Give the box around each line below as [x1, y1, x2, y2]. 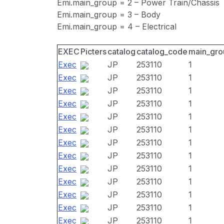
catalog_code [136, 46, 187, 56]
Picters [80, 46, 106, 56]
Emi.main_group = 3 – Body [57, 9, 160, 19]
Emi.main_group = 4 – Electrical [57, 21, 176, 31]
